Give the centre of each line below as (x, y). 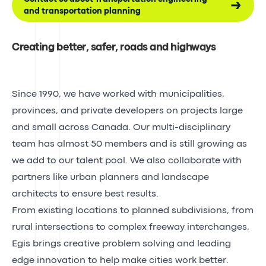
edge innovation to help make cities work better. (120, 260)
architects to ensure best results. (85, 194)
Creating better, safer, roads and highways (114, 47)
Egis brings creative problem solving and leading (121, 244)
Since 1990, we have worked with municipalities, (118, 94)
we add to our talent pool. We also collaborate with (127, 161)
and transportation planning (82, 11)
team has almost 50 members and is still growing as (129, 144)
